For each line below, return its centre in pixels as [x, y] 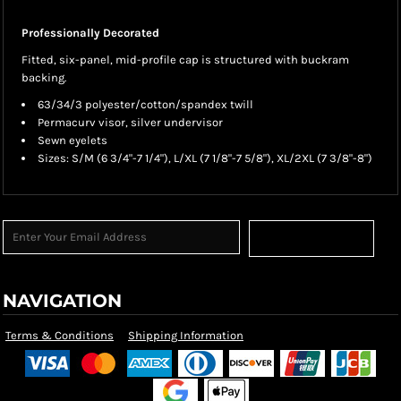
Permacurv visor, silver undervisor [130, 122]
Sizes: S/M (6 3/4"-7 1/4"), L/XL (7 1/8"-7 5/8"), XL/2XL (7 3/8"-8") [205, 158]
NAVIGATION [62, 301]
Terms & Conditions [60, 335]
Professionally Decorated [90, 33]
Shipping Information [186, 335]
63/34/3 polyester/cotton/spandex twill [145, 104]
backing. [44, 77]
